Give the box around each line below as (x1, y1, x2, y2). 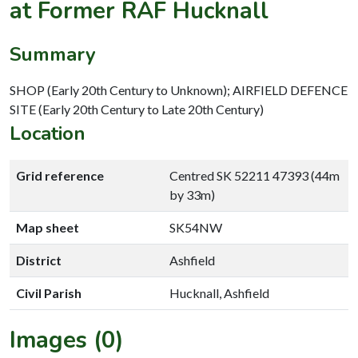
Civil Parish (16, 284, 82, 300)
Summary (10, 41, 96, 67)
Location (10, 120, 86, 146)
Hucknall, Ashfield (169, 284, 269, 300)
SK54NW (169, 219, 222, 235)
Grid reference (16, 167, 104, 183)
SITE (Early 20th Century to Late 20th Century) (10, 101, 264, 117)
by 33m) (169, 186, 215, 202)
